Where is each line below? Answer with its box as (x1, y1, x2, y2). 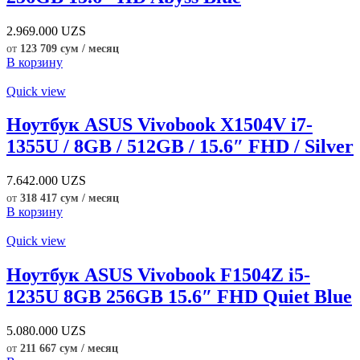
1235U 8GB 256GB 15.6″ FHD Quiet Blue (6, 286, 352, 308)
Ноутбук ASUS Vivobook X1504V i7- (6, 114, 313, 136)
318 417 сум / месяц (20, 192, 119, 205)
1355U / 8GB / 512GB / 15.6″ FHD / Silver (6, 136, 354, 157)
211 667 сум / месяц (20, 342, 118, 355)
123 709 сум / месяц (20, 42, 119, 55)
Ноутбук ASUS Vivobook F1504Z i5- (6, 264, 310, 286)
